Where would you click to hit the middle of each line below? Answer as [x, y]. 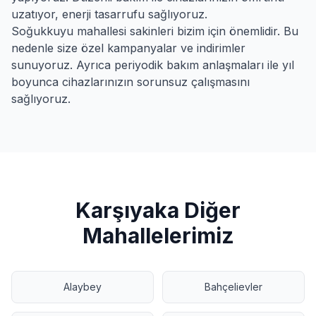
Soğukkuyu [42, 31]
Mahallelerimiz [158, 236]
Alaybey [83, 287]
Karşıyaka [127, 210]
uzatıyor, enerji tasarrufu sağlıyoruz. [109, 14]
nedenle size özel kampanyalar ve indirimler [128, 48]
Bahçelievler [233, 287]
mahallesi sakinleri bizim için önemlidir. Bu [186, 31]
